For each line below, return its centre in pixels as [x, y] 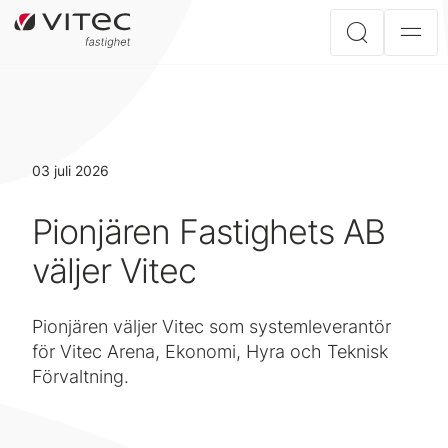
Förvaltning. [80, 376]
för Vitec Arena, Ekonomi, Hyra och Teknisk [210, 351]
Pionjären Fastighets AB [208, 231]
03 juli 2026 [70, 170]
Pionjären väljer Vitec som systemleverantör [211, 326]
